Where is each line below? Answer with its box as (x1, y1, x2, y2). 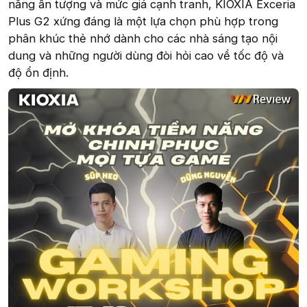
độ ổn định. (8, 66, 69, 80)
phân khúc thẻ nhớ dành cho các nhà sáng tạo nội (8, 32, 278, 46)
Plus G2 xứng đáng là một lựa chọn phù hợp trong (8, 14, 278, 29)
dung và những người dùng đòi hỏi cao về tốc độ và (8, 49, 284, 63)
